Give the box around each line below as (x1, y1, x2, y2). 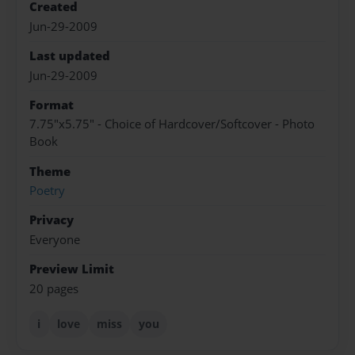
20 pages (29, 280, 78, 297)
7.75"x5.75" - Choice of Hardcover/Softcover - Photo (29, 116, 315, 133)
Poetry (29, 182, 65, 200)
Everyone (29, 231, 80, 248)
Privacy (29, 212, 74, 229)
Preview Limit (29, 261, 114, 278)
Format (29, 96, 74, 113)
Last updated (29, 48, 110, 65)
